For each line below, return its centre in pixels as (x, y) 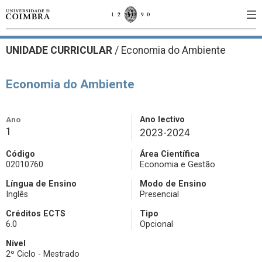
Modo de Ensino (173, 184)
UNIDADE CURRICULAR (60, 50)
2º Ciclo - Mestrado (43, 254)
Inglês (17, 194)
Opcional (156, 224)
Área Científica (170, 154)
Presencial (159, 194)
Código (20, 154)
